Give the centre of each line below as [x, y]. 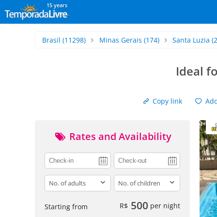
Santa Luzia [191, 40]
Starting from [66, 206]
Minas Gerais [120, 40]
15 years [57, 5]
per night [164, 205]
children [128, 180]
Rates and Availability [119, 136]
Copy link [167, 101]
